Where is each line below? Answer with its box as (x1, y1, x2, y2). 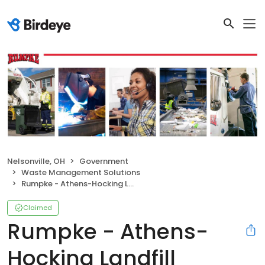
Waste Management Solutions (21, 166, 140, 178)
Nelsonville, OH (7, 155, 65, 167)
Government (79, 155, 128, 167)
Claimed (23, 202, 52, 212)
